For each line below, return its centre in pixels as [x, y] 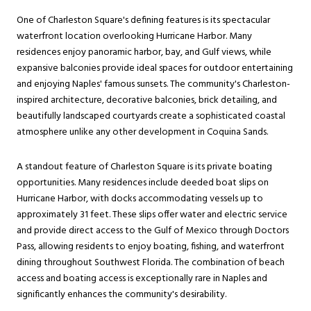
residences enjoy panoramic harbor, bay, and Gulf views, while [144, 53]
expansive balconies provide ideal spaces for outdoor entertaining [155, 69]
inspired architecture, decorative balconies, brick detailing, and [147, 101]
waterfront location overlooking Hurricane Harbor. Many [134, 37]
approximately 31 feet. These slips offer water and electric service [152, 215]
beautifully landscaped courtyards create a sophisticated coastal [151, 117]
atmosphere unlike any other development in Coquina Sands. [142, 133]
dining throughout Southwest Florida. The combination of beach [151, 263]
